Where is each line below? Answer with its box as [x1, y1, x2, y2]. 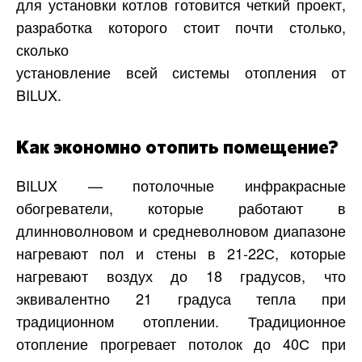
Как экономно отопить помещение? [16, 138, 339, 158]
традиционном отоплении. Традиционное [16, 310, 346, 332]
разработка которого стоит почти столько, [16, 16, 346, 38]
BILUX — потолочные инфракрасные [16, 175, 346, 196]
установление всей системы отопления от [16, 61, 346, 83]
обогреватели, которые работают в [16, 197, 346, 219]
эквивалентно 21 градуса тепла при [16, 288, 346, 309]
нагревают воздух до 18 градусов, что [16, 265, 346, 287]
